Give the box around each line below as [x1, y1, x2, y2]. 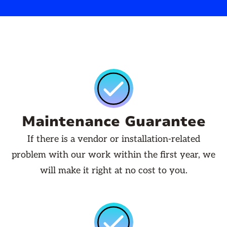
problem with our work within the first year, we [12, 149, 215, 161]
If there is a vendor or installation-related [27, 134, 200, 145]
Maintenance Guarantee [21, 112, 206, 132]
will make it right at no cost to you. [40, 165, 187, 176]
